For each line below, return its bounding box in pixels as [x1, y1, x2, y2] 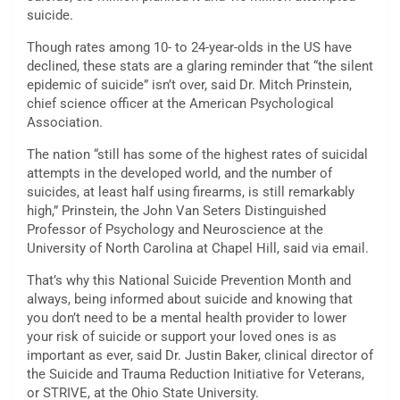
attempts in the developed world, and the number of [27, 165, 332, 182]
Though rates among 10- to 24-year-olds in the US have [27, 39, 352, 56]
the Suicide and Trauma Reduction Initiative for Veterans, [27, 366, 364, 383]
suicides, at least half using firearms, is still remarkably [27, 184, 354, 201]
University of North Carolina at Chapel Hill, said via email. [27, 240, 369, 257]
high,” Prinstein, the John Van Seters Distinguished [27, 203, 326, 220]
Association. [27, 114, 103, 131]
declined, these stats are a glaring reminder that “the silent [27, 58, 373, 75]
